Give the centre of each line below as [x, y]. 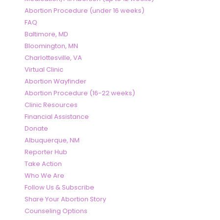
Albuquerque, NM [52, 140]
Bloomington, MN [51, 46]
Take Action [43, 164]
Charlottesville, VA [53, 58]
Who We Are [44, 176]
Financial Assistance [57, 117]
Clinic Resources [51, 105]
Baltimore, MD [46, 34]
